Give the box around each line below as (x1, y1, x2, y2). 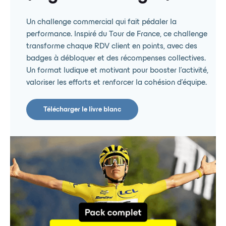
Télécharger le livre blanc (43, 106, 121, 113)
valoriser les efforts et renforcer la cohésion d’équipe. (26, 79, 207, 86)
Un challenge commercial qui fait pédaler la (26, 19, 177, 26)
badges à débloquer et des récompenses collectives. (26, 55, 206, 62)
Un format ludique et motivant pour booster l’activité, (26, 67, 208, 74)
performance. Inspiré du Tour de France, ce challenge (26, 31, 207, 38)
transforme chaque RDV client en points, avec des (26, 43, 197, 50)
